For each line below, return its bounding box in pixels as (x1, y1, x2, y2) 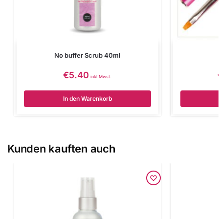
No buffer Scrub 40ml (54, 51, 121, 59)
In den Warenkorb (63, 94, 112, 102)
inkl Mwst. (90, 73, 112, 79)
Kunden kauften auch (7, 142, 115, 155)
